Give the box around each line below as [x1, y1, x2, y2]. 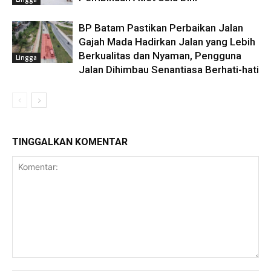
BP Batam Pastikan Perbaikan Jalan [79, 22, 243, 34]
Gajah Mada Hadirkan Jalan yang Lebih [79, 36, 255, 48]
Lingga [16, 53, 37, 62]
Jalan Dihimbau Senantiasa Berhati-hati [79, 64, 259, 76]
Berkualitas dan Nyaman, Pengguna [79, 50, 241, 62]
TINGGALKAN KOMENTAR [12, 136, 128, 148]
